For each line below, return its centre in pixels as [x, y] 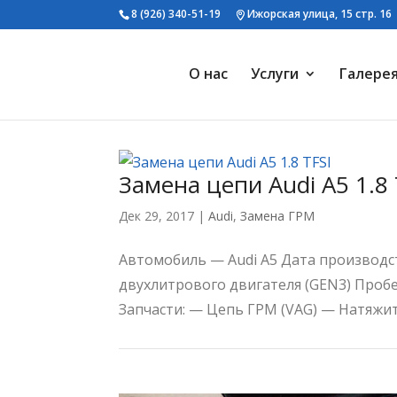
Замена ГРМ [278, 216]
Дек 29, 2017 [157, 216]
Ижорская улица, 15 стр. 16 [320, 14]
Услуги [274, 74]
